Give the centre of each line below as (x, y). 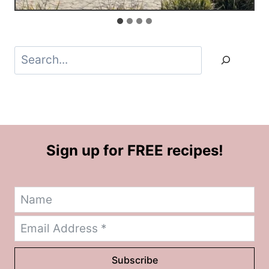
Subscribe (134, 260)
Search (33, 54)
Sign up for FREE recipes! (134, 151)
